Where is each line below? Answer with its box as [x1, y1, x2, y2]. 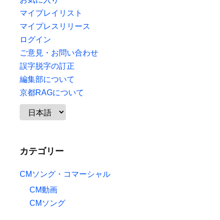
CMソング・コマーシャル [20, 170, 110, 178]
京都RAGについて [20, 88, 84, 97]
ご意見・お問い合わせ [20, 49, 98, 57]
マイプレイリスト [20, 9, 82, 17]
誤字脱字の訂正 [20, 62, 75, 70]
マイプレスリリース [20, 22, 90, 30]
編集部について [20, 75, 75, 83]
